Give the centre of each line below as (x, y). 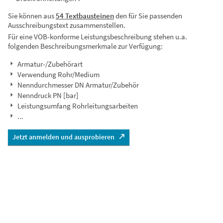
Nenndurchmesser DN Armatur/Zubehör (78, 85)
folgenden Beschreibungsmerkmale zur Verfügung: (85, 46)
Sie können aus (32, 16)
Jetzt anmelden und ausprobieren (63, 137)
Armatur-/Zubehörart (50, 64)
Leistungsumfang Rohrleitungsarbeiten (78, 106)
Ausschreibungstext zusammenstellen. (67, 25)
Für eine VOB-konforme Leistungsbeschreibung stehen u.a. (98, 37)
